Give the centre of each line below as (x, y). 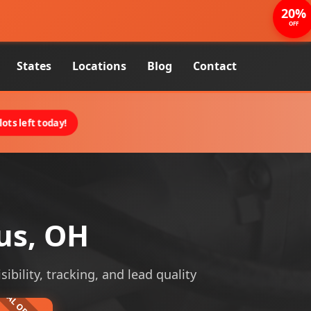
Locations (99, 66)
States (34, 66)
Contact (215, 66)
